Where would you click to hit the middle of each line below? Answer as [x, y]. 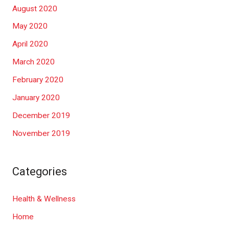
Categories [39, 172]
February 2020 [38, 80]
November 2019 [41, 133]
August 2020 [35, 8]
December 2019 [41, 115]
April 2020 [30, 44]
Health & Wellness [44, 199]
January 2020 [36, 97]
